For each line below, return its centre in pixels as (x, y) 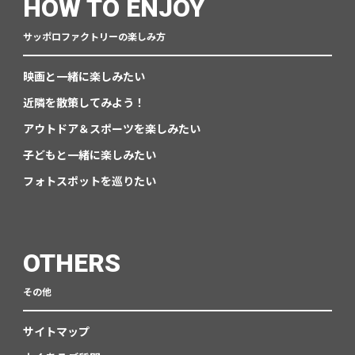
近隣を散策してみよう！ (84, 103)
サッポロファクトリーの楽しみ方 (94, 36)
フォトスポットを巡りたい (89, 181)
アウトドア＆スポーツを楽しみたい (111, 129)
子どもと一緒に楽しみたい (89, 155)
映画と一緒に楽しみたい (84, 76)
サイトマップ (56, 332)
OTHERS (71, 263)
